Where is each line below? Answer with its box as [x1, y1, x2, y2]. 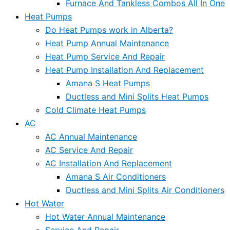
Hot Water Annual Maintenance [45, 211, 165, 222]
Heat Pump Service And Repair [45, 51, 165, 62]
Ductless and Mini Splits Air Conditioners [66, 184, 224, 195]
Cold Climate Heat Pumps [45, 104, 146, 115]
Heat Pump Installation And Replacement [45, 64, 204, 75]
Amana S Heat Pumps [66, 78, 150, 88]
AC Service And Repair [45, 144, 133, 155]
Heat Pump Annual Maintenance [45, 37, 169, 48]
